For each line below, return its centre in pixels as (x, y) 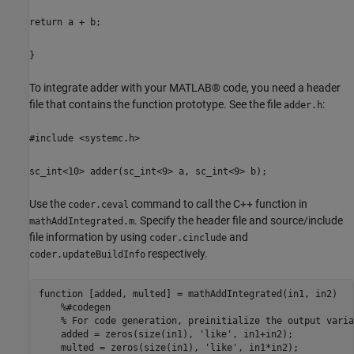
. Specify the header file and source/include (239, 220)
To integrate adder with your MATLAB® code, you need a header (185, 87)
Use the (49, 203)
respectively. (177, 253)
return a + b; (65, 22)
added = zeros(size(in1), (119, 334)
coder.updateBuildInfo (87, 254)
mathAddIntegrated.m (82, 221)
